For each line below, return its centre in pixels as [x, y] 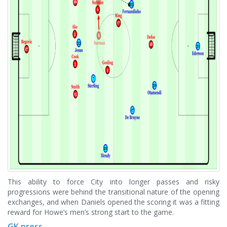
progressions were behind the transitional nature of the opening [113, 192]
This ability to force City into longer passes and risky [113, 182]
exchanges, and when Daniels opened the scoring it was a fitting [113, 202]
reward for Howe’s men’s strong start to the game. [91, 212]
